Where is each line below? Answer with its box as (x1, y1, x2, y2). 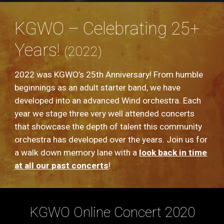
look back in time (139, 147, 207, 157)
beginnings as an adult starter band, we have (14, 82, 181, 92)
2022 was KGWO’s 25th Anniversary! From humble (14, 69, 203, 79)
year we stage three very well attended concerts (14, 108, 195, 118)
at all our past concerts (14, 160, 109, 170)
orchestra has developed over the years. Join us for (14, 134, 208, 144)
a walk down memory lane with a (14, 147, 139, 157)
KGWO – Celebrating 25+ (14, 18, 200, 38)
